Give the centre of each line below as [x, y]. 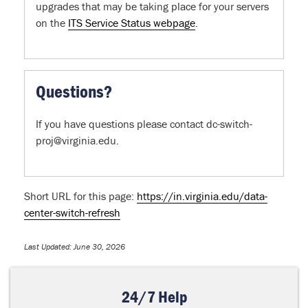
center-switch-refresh [72, 213]
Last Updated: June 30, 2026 [75, 247]
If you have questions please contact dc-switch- [144, 124]
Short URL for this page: [80, 196]
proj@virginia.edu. [77, 141]
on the [52, 23]
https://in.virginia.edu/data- [202, 196]
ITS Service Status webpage [132, 23]
